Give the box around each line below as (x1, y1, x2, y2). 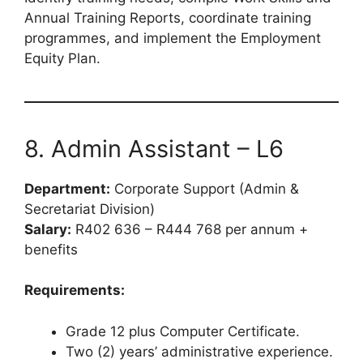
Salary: (24, 220, 71, 237)
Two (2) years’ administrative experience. (66, 343, 333, 360)
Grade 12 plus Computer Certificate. (66, 322, 300, 340)
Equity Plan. (24, 49, 100, 66)
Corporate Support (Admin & (110, 180, 299, 197)
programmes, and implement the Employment (24, 29, 321, 46)
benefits (24, 241, 78, 258)
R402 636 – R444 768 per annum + (71, 220, 308, 237)
